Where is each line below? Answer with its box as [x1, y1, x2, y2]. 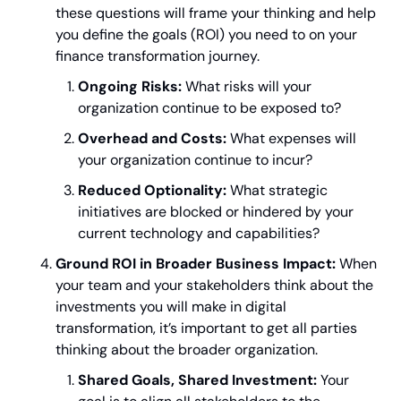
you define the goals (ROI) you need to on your [55, 25, 357, 44]
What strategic [226, 181, 328, 200]
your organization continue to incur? [78, 150, 312, 169]
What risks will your [182, 77, 311, 96]
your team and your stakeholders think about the [55, 276, 373, 294]
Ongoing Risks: [78, 77, 182, 96]
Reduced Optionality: [78, 181, 226, 200]
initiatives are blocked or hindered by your [78, 202, 354, 221]
